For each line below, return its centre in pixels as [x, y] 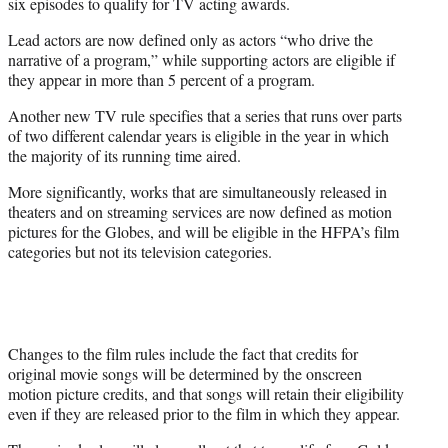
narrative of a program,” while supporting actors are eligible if [201, 60]
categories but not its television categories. [140, 252]
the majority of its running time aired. [124, 156]
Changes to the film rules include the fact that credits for [183, 354]
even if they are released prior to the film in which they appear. [204, 414]
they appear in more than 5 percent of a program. [161, 80]
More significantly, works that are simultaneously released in [197, 192]
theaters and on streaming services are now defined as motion [200, 212]
